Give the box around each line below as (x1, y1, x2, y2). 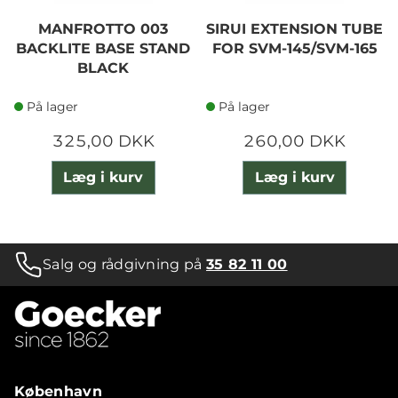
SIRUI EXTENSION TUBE (206, 20, 384, 37)
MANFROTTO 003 (38, 20, 169, 37)
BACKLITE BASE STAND (16, 39, 191, 57)
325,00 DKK (52, 131, 155, 151)
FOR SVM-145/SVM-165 (211, 39, 378, 57)
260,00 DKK (243, 131, 346, 151)
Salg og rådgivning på (43, 255, 207, 273)
